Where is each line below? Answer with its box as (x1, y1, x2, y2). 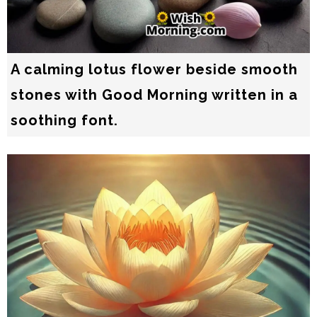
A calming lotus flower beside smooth (11, 61, 298, 78)
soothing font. (11, 112, 118, 129)
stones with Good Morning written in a (11, 86, 298, 103)
